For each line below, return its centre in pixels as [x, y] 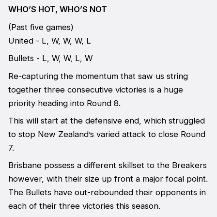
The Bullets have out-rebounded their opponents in [107, 193]
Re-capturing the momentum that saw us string [98, 76]
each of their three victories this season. [84, 206]
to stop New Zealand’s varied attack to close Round [107, 134]
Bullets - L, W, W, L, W [50, 58]
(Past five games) [41, 27]
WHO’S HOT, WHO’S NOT [57, 9]
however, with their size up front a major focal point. [108, 179]
